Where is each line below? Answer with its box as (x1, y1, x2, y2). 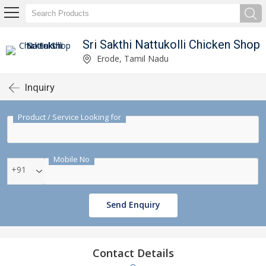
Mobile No (53, 154, 90, 164)
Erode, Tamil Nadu (94, 52, 169, 64)
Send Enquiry (106, 199, 160, 210)
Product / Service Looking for (18, 112, 121, 122)
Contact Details (92, 246, 174, 260)
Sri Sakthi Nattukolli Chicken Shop (83, 37, 260, 52)
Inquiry (25, 81, 55, 93)
